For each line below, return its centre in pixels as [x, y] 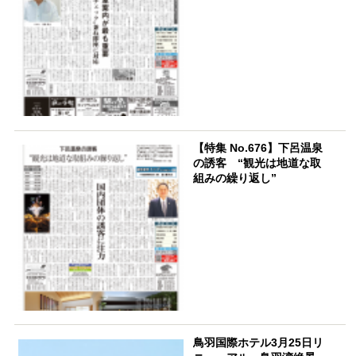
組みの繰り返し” [235, 178]
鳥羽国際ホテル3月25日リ [259, 342]
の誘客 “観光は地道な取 [257, 163]
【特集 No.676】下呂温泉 [258, 148]
